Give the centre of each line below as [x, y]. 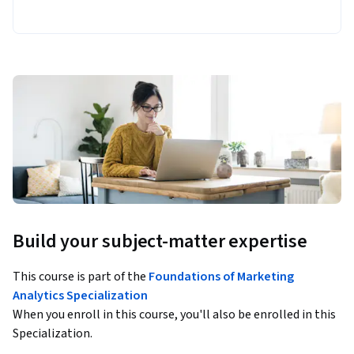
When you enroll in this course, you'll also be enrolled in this [174, 315]
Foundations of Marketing [221, 277]
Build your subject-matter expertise [160, 242]
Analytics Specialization [80, 296]
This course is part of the [81, 277]
